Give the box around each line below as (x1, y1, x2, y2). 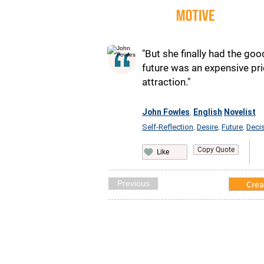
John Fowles (142, 107, 190, 117)
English (193, 107, 222, 117)
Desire (197, 123, 218, 131)
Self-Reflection (142, 123, 193, 131)
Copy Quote (197, 146, 235, 154)
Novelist (224, 107, 256, 117)
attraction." (142, 76, 190, 88)
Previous (117, 179, 150, 188)
